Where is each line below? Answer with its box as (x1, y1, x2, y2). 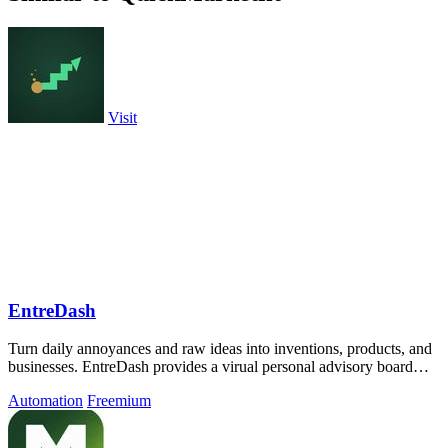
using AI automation (8, 376, 137, 394)
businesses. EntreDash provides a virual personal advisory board (8, 358, 413, 376)
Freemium (87, 392, 151, 410)
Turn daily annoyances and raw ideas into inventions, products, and (8, 340, 432, 358)
